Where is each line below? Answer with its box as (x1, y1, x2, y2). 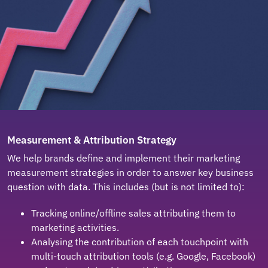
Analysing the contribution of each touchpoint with (31, 236, 249, 248)
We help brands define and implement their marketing (7, 152, 240, 165)
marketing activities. (31, 221, 120, 234)
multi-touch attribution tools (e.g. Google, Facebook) (31, 250, 256, 263)
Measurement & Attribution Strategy (7, 133, 177, 147)
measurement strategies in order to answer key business (7, 166, 254, 179)
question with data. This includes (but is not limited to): (7, 181, 245, 193)
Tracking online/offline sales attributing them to (31, 207, 236, 220)
